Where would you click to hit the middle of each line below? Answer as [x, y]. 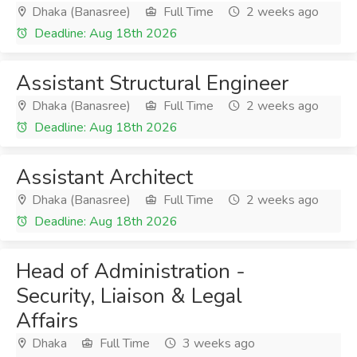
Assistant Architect [104, 177]
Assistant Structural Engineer [152, 83]
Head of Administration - [131, 271]
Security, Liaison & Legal [129, 296]
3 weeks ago [217, 343]
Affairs [47, 321]
